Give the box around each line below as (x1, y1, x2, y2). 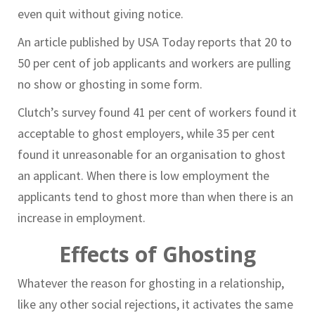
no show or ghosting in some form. (18, 76, 202, 93)
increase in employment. (18, 210, 146, 226)
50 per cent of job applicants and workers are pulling (18, 55, 291, 72)
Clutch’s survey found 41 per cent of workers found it (18, 104, 297, 121)
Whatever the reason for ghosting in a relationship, (18, 275, 284, 292)
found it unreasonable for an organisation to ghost (18, 146, 285, 163)
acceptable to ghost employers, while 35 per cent (18, 125, 275, 142)
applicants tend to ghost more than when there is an (18, 188, 293, 205)
